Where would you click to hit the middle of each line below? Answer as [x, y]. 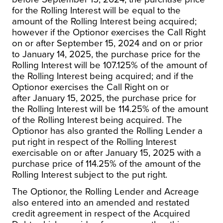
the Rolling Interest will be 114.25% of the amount [110, 109]
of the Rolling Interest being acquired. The [97, 120]
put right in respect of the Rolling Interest [94, 142]
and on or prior [171, 43]
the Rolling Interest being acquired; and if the [103, 76]
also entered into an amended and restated [101, 202]
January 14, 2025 [57, 54]
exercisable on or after [59, 153]
